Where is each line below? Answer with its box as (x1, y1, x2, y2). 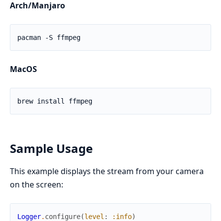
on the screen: (10, 179, 63, 190)
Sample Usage (10, 140, 93, 156)
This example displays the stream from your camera (10, 165, 204, 177)
